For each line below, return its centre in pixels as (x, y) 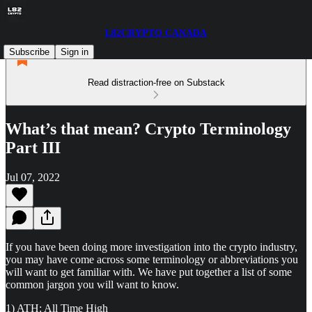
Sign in (75, 52)
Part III (33, 147)
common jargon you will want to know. (92, 284)
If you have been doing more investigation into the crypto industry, (151, 247)
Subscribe (29, 52)
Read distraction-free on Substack (156, 83)
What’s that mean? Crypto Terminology (148, 128)
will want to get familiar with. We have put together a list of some (149, 272)
